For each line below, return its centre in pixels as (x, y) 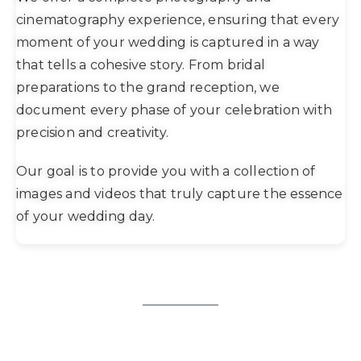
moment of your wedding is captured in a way (168, 42)
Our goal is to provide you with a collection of (166, 171)
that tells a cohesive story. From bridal (141, 64)
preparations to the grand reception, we (148, 87)
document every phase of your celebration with (174, 110)
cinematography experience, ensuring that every (178, 19)
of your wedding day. (85, 216)
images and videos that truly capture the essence (180, 193)
